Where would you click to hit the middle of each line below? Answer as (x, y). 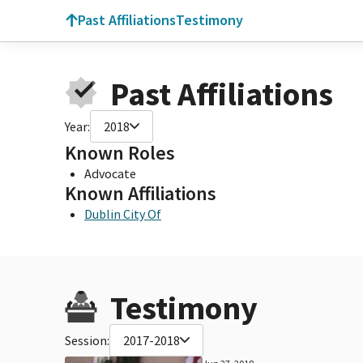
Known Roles (120, 152)
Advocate (110, 173)
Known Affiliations (141, 193)
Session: (87, 340)
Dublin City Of (123, 214)
